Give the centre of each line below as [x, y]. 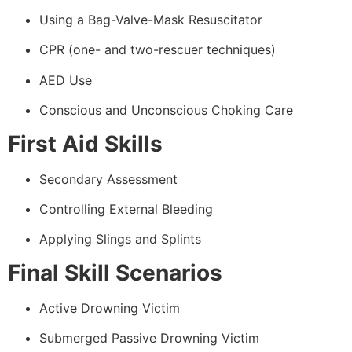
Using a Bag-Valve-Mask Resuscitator [151, 20]
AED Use [66, 80]
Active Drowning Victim [110, 308]
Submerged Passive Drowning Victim [149, 338]
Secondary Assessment [108, 179]
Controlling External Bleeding [126, 209]
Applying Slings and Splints [120, 239]
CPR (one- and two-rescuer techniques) [158, 50]
